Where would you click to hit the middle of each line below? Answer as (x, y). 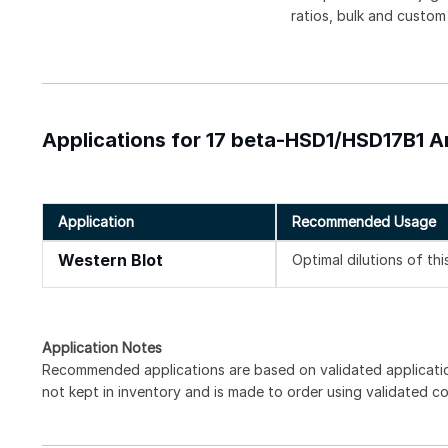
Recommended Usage (364, 221)
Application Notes (102, 347)
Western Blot (110, 260)
